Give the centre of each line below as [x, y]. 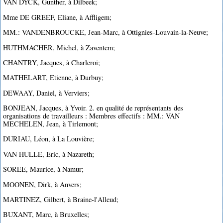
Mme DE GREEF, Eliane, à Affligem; [57, 17]
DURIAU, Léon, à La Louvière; [49, 139]
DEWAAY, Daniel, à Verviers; [47, 93]
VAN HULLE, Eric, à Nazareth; [49, 154]
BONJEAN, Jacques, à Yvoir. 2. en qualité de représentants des [93, 108]
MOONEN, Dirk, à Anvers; [43, 184]
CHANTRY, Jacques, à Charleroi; [52, 62]
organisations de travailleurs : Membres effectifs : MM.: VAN [92, 116]
